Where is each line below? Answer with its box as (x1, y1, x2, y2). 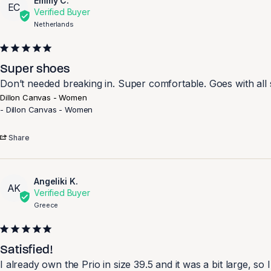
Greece (34, 201, 59, 209)
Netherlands (34, 20, 74, 28)
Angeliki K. (34, 176, 78, 186)
